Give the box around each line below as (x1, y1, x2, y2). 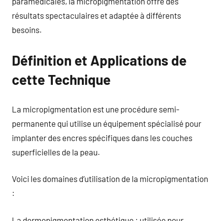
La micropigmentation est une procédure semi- (12, 104, 180, 114)
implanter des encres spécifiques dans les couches (12, 132, 192, 143)
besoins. (12, 25, 42, 35)
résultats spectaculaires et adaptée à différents (12, 10, 181, 20)
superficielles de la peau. (12, 147, 100, 157)
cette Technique (12, 71, 110, 88)
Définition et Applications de (12, 52, 186, 69)
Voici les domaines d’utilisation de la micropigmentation (12, 174, 208, 184)
